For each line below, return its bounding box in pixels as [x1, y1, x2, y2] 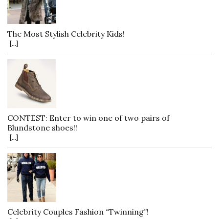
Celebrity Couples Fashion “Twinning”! [7, 206, 149, 217]
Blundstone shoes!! [7, 122, 77, 132]
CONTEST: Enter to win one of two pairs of [7, 112, 170, 123]
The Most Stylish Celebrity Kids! [7, 28, 125, 39]
